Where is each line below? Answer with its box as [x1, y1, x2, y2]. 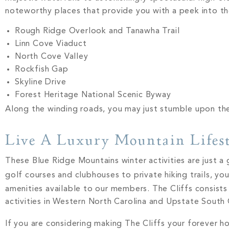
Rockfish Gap [15, 65, 68, 74]
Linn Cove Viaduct [15, 40, 87, 49]
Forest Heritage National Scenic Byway [15, 91, 171, 100]
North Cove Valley [15, 53, 88, 61]
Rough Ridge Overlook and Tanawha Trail [15, 27, 180, 36]
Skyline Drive [15, 78, 66, 87]
